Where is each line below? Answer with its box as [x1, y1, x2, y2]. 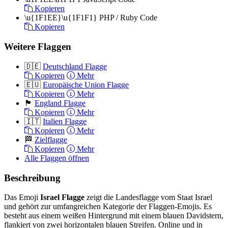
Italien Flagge [43, 117, 87, 126]
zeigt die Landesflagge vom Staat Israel [87, 193, 212, 202]
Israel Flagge [40, 193, 87, 202]
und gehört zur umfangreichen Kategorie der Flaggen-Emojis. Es [4, 202, 212, 211]
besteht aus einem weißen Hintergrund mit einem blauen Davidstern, [4, 211, 223, 220]
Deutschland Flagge [43, 62, 107, 71]
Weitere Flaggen [4, 41, 71, 52]
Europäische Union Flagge [43, 80, 129, 89]
